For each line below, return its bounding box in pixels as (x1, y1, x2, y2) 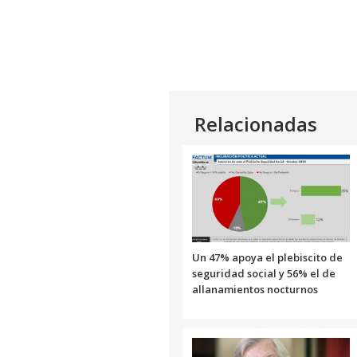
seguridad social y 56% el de (192, 266, 335, 281)
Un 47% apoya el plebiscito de (192, 250, 343, 265)
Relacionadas (194, 111, 317, 138)
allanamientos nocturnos (192, 282, 318, 297)
